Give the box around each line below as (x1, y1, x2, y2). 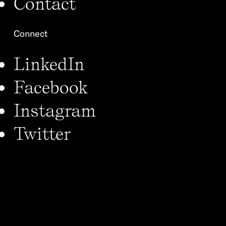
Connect (14, 27, 47, 39)
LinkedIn (14, 52, 84, 74)
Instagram (14, 99, 96, 121)
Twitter (14, 122, 71, 144)
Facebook (14, 76, 88, 97)
